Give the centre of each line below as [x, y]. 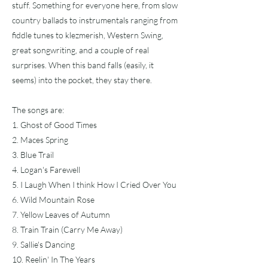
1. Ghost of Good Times [54, 125]
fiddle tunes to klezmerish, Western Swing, [88, 35]
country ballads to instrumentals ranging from [95, 20]
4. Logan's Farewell [46, 170]
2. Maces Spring [40, 140]
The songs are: [38, 110]
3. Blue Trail [33, 155]
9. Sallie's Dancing [43, 244]
